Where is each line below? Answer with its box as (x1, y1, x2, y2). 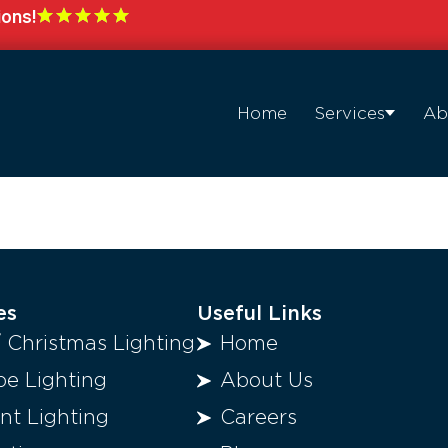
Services (315, 105, 385, 123)
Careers (219, 408, 297, 429)
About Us (219, 371, 313, 392)
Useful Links (197, 304, 323, 325)
